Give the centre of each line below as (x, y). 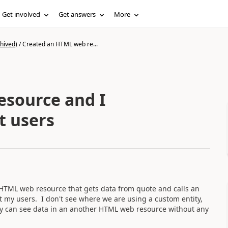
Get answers (77, 14)
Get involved (21, 14)
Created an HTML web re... (60, 44)
